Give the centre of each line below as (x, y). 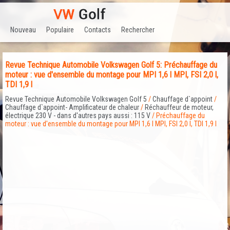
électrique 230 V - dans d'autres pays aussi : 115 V (78, 116)
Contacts (98, 30)
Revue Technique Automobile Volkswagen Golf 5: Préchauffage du (111, 65)
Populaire (60, 30)
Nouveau (23, 30)
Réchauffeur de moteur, (179, 108)
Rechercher (138, 30)
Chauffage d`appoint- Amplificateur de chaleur (72, 108)
